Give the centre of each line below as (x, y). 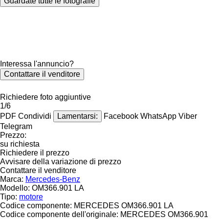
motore (31, 197)
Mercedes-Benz (53, 179)
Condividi (35, 116)
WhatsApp (159, 116)
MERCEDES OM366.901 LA (124, 205)
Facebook (122, 116)
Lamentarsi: (77, 116)
